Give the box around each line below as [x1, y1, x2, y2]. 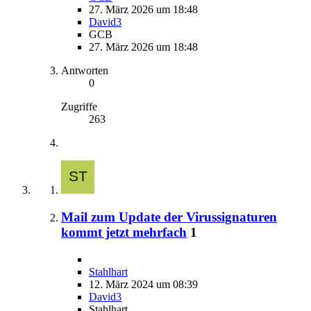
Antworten [61, 65, 108, 77]
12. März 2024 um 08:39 [89, 278, 198, 290]
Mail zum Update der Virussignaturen [61, 209, 277, 224]
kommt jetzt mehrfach [61, 224, 187, 239]
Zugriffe [61, 101, 97, 113]
